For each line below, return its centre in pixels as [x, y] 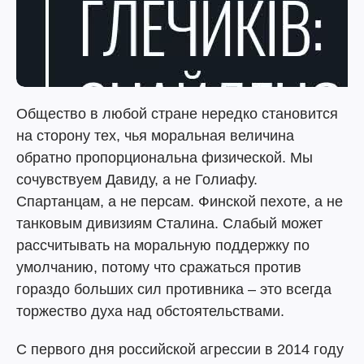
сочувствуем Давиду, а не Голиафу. [137, 180]
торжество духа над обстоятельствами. [150, 311]
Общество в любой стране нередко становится [177, 114]
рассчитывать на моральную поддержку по [163, 245]
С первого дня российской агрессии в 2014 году [180, 349]
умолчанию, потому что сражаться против [159, 267]
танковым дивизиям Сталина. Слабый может [169, 223]
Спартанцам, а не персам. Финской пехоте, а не [180, 201]
